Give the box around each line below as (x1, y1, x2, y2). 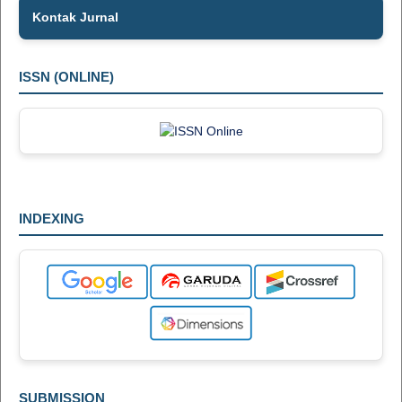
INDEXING (18, 211, 84, 227)
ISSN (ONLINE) (18, 69, 114, 85)
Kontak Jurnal (31, 10, 118, 25)
